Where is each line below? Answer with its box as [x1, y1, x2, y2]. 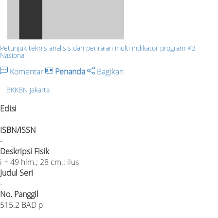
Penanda [55, 66, 85, 77]
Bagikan [95, 66, 124, 77]
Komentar [8, 66, 45, 77]
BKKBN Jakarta [6, 85, 50, 95]
